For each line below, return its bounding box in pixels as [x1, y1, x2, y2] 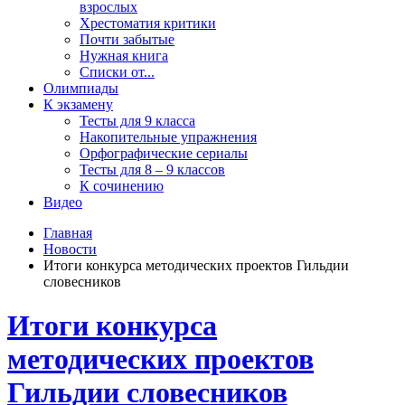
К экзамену [43, 97, 113, 112]
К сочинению [80, 178, 164, 193]
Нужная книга [80, 48, 168, 63]
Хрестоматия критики [80, 15, 216, 31]
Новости [43, 241, 97, 257]
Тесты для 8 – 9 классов [80, 162, 225, 177]
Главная [43, 225, 92, 240]
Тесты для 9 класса [80, 113, 195, 128]
